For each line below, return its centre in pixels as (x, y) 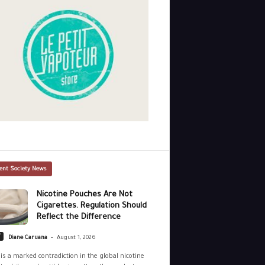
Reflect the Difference (78, 218)
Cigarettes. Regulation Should (91, 206)
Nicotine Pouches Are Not (84, 195)
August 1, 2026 (76, 238)
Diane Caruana (28, 238)
